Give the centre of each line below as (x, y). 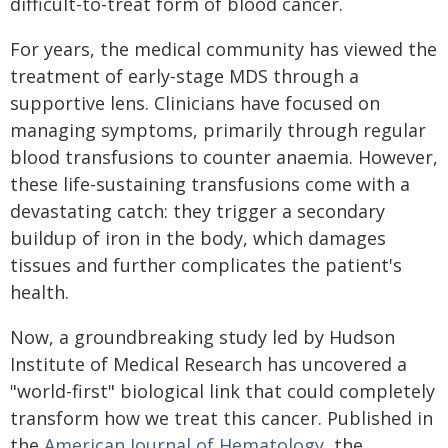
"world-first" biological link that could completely (222, 391)
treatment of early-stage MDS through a (184, 76)
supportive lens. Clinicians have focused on (195, 103)
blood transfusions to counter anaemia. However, (224, 157)
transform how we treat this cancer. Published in (221, 418)
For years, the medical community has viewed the (223, 49)
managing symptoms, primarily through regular (218, 130)
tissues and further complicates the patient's (206, 265)
